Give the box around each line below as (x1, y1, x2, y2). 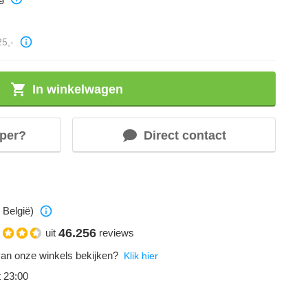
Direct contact (143, 128, 226, 142)
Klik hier (124, 250, 158, 261)
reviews (99, 227, 134, 239)
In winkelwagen (32, 82, 123, 96)
